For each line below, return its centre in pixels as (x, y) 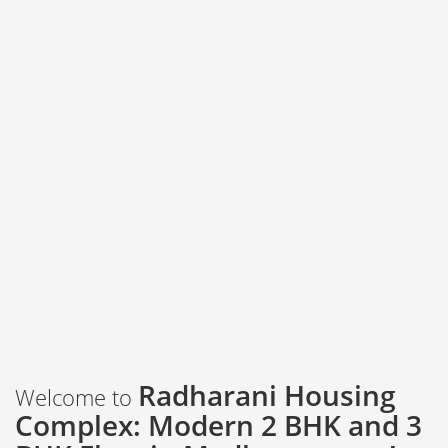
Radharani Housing (267, 394)
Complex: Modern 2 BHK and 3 (218, 424)
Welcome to (76, 396)
